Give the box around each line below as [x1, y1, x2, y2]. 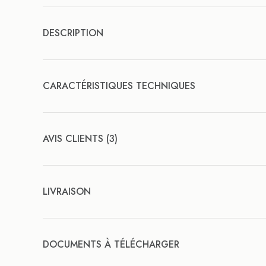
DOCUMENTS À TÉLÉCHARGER [43, 237, 179, 251]
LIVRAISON [43, 185, 91, 198]
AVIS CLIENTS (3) [43, 132, 118, 145]
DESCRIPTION [43, 26, 103, 40]
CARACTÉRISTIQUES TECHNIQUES [43, 79, 195, 93]
